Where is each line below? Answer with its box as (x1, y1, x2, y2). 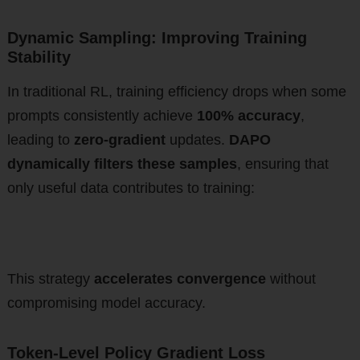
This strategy (6, 271, 94, 288)
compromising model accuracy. (6, 295, 206, 312)
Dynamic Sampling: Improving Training (6, 29, 307, 47)
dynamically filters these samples (6, 156, 237, 173)
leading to (6, 132, 74, 149)
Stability (6, 48, 71, 67)
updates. (165, 132, 229, 149)
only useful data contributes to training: (6, 180, 255, 197)
